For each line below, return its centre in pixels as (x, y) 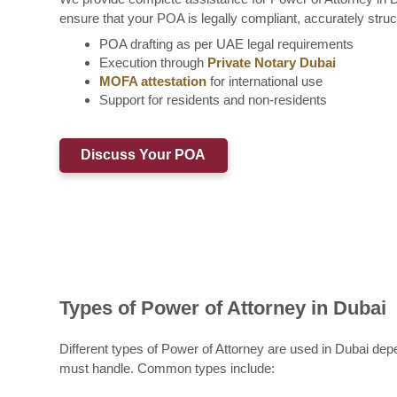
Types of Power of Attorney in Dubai (223, 307)
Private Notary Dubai (272, 63)
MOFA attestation (153, 82)
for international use (265, 82)
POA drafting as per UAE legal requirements (226, 44)
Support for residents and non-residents (213, 100)
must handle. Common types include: (167, 368)
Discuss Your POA (144, 155)
